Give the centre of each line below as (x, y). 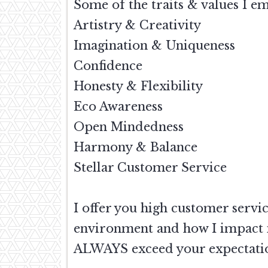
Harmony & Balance (135, 147)
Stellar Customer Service (150, 168)
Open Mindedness (129, 127)
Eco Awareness (118, 107)
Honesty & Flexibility (138, 86)
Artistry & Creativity (137, 25)
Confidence (108, 66)
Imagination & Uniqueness (154, 46)
